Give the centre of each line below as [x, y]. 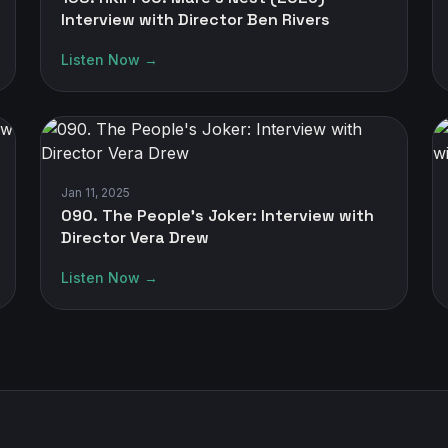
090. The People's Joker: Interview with [217, 215]
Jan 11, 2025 [95, 192]
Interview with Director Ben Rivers [195, 19]
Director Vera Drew [135, 237]
